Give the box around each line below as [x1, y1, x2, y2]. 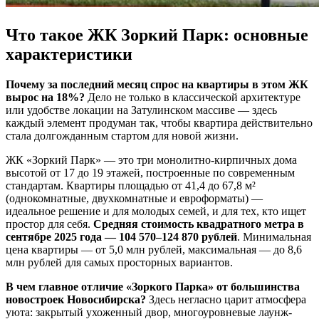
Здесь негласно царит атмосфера [146, 293, 306, 306]
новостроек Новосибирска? [6, 293, 146, 306]
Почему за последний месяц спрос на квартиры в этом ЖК [6, 78, 308, 91]
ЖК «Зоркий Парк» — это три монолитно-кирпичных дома [6, 154, 297, 167]
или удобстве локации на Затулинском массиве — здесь [6, 104, 277, 117]
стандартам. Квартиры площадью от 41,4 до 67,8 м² [6, 179, 256, 192]
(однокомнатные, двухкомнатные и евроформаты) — [6, 192, 263, 205]
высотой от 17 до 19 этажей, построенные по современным [6, 167, 295, 179]
